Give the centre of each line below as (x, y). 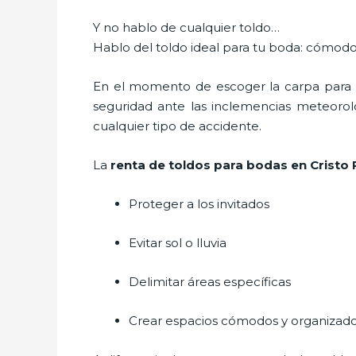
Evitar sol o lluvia (178, 242)
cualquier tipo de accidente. (177, 126)
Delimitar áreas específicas (210, 281)
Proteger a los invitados (199, 203)
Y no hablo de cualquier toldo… (186, 27)
